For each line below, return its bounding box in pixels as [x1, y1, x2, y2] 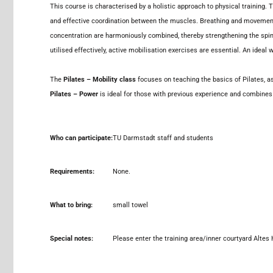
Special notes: [50, 235, 93, 243]
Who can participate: [50, 134, 113, 143]
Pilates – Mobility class [63, 76, 136, 84]
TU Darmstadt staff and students [113, 134, 213, 143]
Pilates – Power [50, 90, 100, 99]
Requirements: [50, 168, 94, 176]
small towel [113, 201, 148, 210]
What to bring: [50, 201, 93, 210]
